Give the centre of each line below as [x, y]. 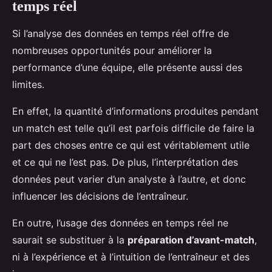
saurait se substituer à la [70, 240]
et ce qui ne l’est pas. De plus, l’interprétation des [125, 162]
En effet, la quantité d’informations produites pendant [135, 111]
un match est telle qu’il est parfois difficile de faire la [133, 128]
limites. [28, 85]
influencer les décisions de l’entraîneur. [100, 196]
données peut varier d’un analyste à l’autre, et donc [129, 179]
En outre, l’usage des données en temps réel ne [120, 223]
